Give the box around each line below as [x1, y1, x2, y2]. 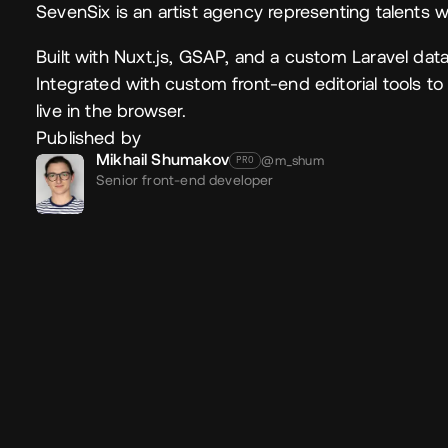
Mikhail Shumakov [96, 149, 229, 168]
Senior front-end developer [96, 171, 274, 188]
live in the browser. [36, 99, 187, 121]
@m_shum [261, 152, 324, 168]
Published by [36, 126, 142, 148]
